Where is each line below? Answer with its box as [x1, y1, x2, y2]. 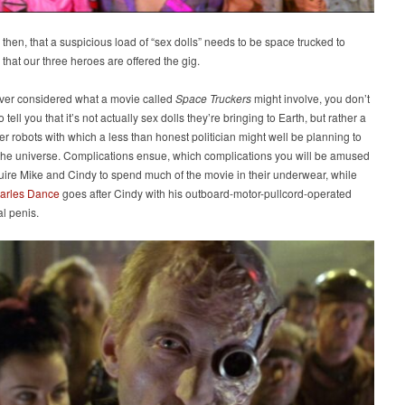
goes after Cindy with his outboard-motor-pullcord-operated [60, 185, 352, 202]
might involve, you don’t [251, 90, 370, 107]
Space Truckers [175, 90, 251, 107]
